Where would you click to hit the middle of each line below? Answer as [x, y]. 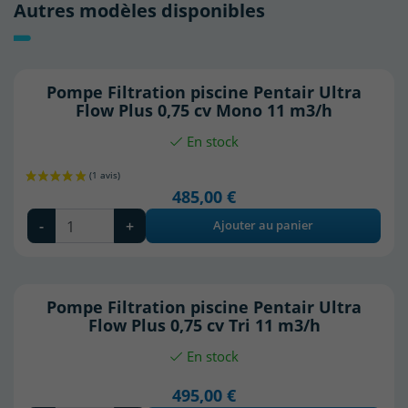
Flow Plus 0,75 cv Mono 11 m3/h [204, 109]
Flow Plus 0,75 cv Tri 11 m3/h [204, 325]
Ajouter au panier [263, 226]
